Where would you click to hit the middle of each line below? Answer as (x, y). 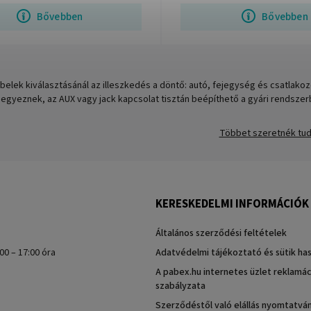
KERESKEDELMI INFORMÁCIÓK (232, 204)
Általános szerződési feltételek (221, 233)
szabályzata (180, 286)
